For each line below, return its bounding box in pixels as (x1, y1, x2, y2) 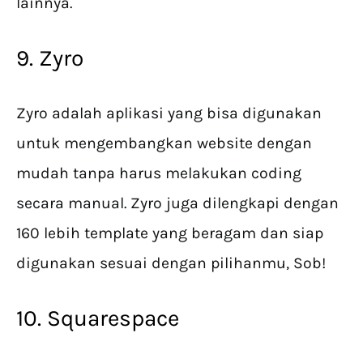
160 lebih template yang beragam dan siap (16, 224, 323, 243)
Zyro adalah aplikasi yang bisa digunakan (16, 104, 322, 123)
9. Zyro (16, 45, 83, 72)
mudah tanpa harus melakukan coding (16, 164, 301, 183)
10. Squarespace (16, 305, 179, 332)
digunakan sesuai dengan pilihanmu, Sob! (16, 254, 326, 273)
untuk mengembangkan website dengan (16, 134, 312, 153)
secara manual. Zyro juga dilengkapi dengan (16, 194, 339, 213)
